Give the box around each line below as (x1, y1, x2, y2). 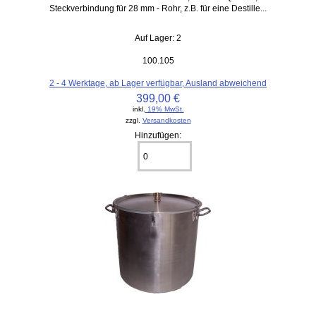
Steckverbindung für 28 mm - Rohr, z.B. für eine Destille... (49, 4, 267, 13)
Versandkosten (142, 116, 191, 125)
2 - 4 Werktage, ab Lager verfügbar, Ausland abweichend (49, 78, 267, 88)
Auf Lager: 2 (135, 33, 181, 43)
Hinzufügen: (134, 130, 181, 140)
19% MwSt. (145, 105, 184, 114)
